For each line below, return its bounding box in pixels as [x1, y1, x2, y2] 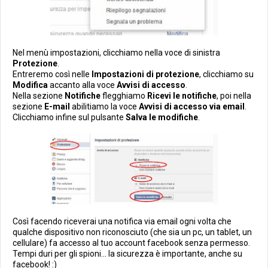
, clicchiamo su [199, 69, 254, 80]
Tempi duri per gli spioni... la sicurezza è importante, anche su [13, 248, 242, 258]
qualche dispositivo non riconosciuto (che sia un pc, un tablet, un [13, 227, 252, 237]
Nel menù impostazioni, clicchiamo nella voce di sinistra [13, 48, 220, 58]
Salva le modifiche [126, 112, 198, 123]
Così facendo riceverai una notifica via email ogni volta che [13, 216, 232, 226]
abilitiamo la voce [70, 102, 139, 112]
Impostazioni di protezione [92, 69, 199, 80]
